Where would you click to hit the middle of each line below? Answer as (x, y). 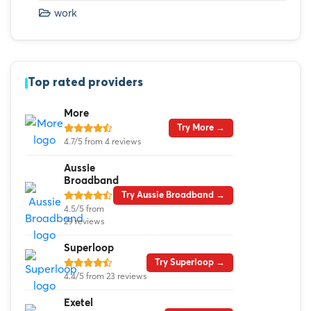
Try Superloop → (190, 262)
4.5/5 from (84, 209)
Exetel (78, 303)
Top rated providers (85, 83)
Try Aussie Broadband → (173, 195)
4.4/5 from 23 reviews (105, 276)
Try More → (201, 128)
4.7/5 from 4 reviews (102, 142)
